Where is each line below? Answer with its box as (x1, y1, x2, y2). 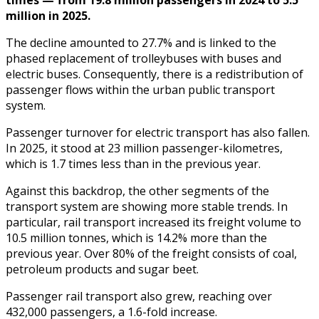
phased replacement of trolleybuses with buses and (6, 50, 281, 66)
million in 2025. (6, 7, 90, 23)
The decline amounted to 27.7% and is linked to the (6, 34, 276, 51)
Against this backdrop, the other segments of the (6, 182, 269, 199)
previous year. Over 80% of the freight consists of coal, (6, 245, 297, 261)
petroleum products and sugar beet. (6, 261, 199, 277)
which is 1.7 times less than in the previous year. (6, 155, 261, 172)
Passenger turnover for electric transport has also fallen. (6, 124, 310, 140)
